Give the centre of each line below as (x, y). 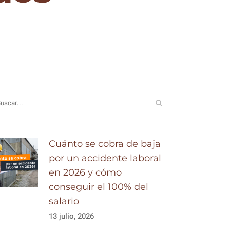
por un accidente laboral (105, 158)
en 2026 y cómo (85, 172)
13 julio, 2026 (72, 216)
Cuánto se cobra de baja (105, 144)
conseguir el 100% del (99, 187)
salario (64, 201)
